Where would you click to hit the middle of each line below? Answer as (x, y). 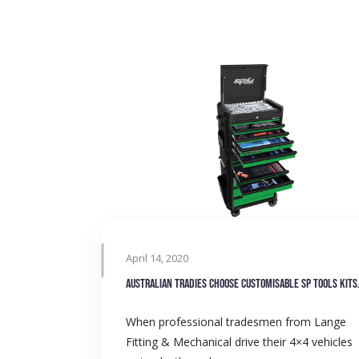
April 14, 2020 (157, 258)
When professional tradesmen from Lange (236, 321)
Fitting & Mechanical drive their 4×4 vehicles (239, 341)
